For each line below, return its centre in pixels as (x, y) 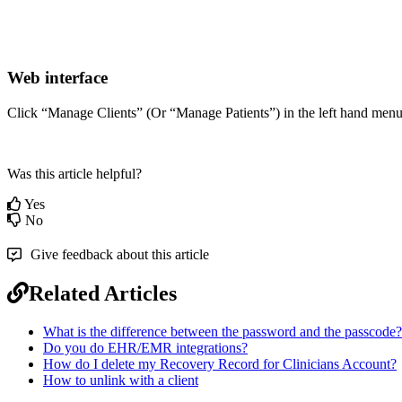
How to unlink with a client (121, 380)
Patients (247, 112)
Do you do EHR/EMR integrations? (145, 347)
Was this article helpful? (74, 173)
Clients (117, 112)
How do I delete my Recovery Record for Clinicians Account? (220, 363)
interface (76, 78)
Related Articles (103, 293)
